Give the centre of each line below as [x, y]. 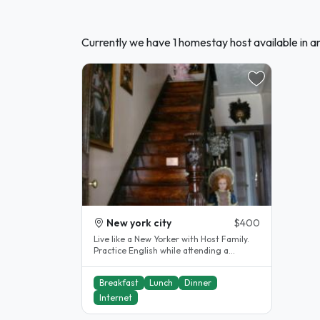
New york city [139, 223]
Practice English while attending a [161, 251]
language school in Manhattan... [157, 262]
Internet [115, 297]
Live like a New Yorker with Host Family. [171, 239]
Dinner [197, 283]
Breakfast [119, 283]
